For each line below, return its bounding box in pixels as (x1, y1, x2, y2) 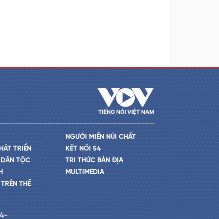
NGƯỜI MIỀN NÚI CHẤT (65, 133, 136, 141)
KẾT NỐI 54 (65, 145, 101, 153)
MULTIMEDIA (65, 168, 104, 176)
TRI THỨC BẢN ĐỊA (65, 156, 123, 164)
